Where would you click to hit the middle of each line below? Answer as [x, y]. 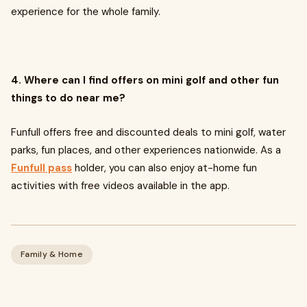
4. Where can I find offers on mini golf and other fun [145, 80]
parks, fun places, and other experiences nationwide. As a [146, 150]
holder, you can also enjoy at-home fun [164, 168]
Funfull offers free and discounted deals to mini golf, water [148, 132]
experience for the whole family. [86, 11]
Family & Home [52, 254]
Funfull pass [41, 168]
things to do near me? [70, 98]
